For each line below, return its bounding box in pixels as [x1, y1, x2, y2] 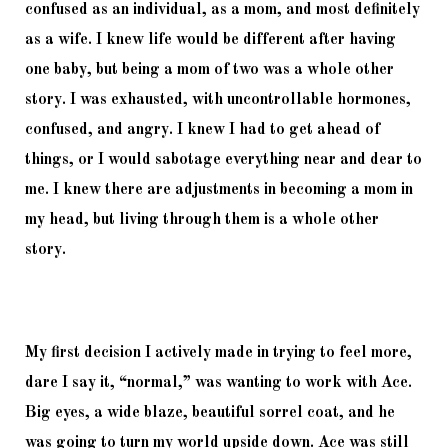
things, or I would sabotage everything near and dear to [25, 151, 422, 168]
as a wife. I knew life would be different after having [25, 31, 396, 48]
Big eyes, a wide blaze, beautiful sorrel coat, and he [25, 404, 395, 421]
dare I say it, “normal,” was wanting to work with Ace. [25, 374, 412, 391]
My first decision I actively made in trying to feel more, [25, 344, 412, 361]
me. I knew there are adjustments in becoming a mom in [25, 181, 413, 198]
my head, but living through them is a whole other [25, 211, 379, 228]
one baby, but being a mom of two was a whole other [25, 61, 394, 78]
